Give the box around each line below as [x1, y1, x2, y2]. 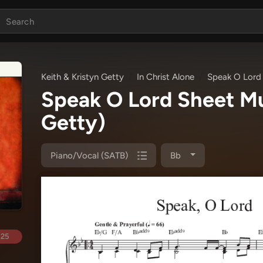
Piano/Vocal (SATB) [50, 150, 128, 161]
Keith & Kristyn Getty [41, 72, 124, 82]
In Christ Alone [137, 72, 194, 82]
